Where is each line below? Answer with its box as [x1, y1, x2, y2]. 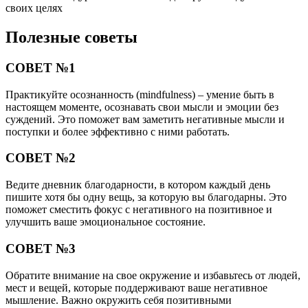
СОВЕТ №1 [5, 60, 76, 75]
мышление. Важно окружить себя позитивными [5, 294, 232, 306]
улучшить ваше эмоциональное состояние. [5, 216, 206, 228]
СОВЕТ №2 [5, 151, 76, 166]
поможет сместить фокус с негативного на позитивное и [5, 203, 272, 216]
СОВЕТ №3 [5, 241, 76, 256]
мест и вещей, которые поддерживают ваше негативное [5, 281, 267, 294]
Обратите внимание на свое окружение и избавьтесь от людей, [5, 269, 300, 281]
